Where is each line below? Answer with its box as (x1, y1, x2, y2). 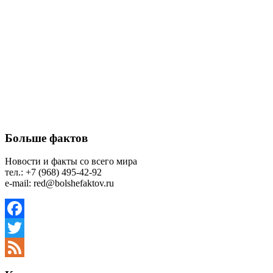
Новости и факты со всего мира (5, 156, 137, 167)
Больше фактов (5, 131, 88, 144)
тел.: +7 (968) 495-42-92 (5, 167, 102, 178)
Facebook (5, 222, 43, 233)
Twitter (5, 242, 32, 253)
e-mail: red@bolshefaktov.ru (5, 178, 114, 189)
